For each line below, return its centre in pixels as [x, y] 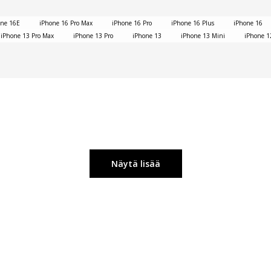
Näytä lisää [135, 164]
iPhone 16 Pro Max [66, 23]
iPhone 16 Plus [193, 23]
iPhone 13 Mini [203, 36]
